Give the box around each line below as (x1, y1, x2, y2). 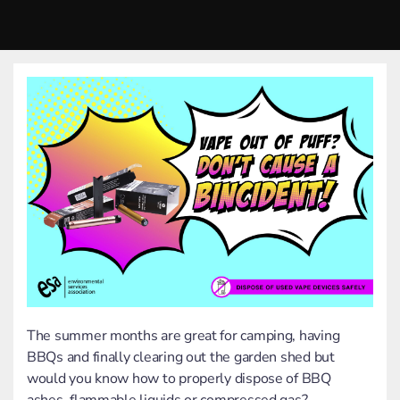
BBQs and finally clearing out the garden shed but (27, 347, 335, 368)
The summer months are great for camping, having (27, 326, 340, 346)
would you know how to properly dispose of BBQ (27, 369, 331, 389)
